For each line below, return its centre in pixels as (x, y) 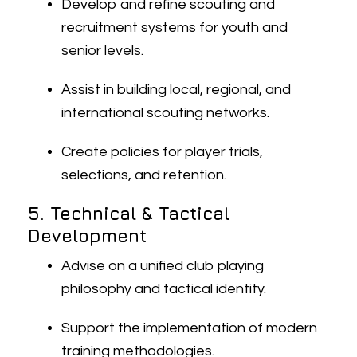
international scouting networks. (166, 113)
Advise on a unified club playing (163, 266)
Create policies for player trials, (163, 152)
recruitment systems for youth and (175, 27)
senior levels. (103, 51)
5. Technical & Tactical (129, 214)
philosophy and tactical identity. (164, 289)
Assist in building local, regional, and (177, 90)
